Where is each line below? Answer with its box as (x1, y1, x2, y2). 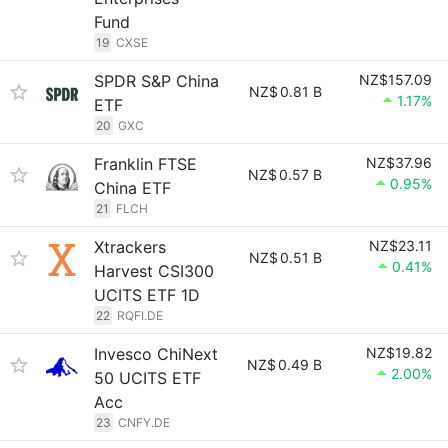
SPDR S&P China (94, 71, 219, 91)
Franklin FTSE (94, 154, 197, 174)
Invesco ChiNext (94, 344, 218, 364)
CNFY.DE (118, 415, 170, 430)
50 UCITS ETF (94, 368, 201, 388)
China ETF (94, 178, 171, 198)
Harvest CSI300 (94, 261, 214, 281)
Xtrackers (94, 237, 166, 257)
